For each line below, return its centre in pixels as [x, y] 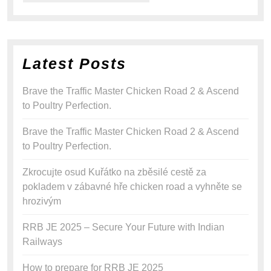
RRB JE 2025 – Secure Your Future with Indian [123, 227]
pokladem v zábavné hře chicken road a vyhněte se [132, 187]
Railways [42, 242]
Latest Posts [74, 64]
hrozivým [42, 201]
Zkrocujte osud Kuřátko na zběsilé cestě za [114, 172]
